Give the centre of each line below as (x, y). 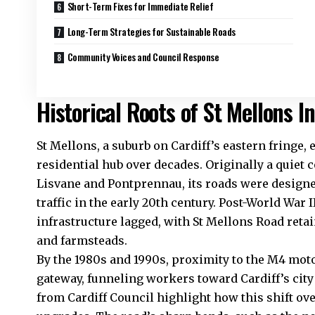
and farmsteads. (82, 241)
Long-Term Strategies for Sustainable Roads (151, 31)
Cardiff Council (111, 298)
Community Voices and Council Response (143, 56)
